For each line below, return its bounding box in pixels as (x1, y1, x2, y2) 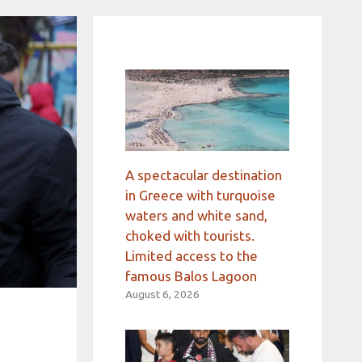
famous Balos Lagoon (124, 268, 257, 284)
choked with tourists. (124, 228, 255, 244)
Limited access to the (124, 248, 258, 264)
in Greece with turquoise (124, 187, 276, 204)
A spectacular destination (124, 167, 282, 183)
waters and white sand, (124, 208, 267, 224)
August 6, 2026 (124, 288, 200, 301)
